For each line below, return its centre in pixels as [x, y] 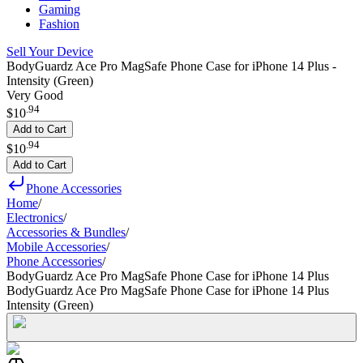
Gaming [60, 9]
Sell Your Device [50, 51]
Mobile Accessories [56, 246]
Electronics [35, 217]
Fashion [59, 24]
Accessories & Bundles [66, 232]
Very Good [35, 95]
